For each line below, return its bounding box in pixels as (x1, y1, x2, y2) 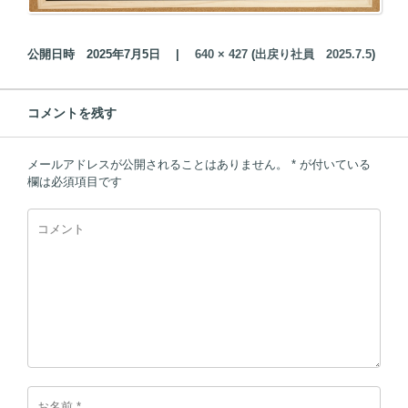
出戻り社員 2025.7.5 (255, 46, 372, 61)
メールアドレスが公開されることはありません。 (27, 157, 288, 171)
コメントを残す (27, 105, 117, 120)
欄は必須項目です (27, 174, 122, 189)
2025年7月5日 (87, 46, 160, 61)
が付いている (296, 157, 371, 171)
